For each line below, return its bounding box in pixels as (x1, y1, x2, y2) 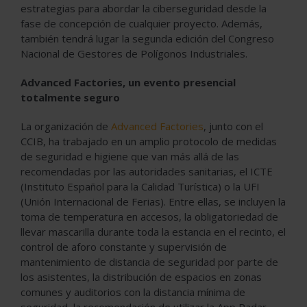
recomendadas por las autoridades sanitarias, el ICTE (21, 164, 273, 178)
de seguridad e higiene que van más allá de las (21, 149, 239, 163)
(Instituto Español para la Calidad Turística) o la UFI (21, 179, 260, 193)
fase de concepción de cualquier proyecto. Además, (21, 16, 262, 30)
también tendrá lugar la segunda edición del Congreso (21, 31, 274, 45)
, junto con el (204, 119, 263, 133)
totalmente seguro (21, 90, 120, 104)
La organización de (21, 119, 111, 133)
